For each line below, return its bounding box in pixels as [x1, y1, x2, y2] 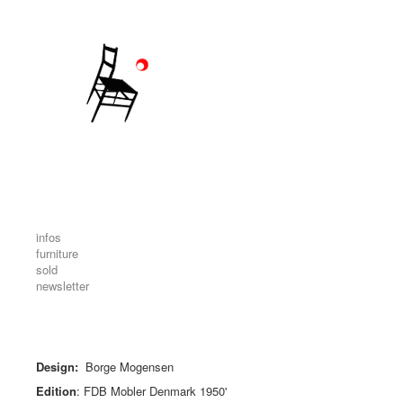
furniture [36, 245, 78, 262]
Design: [36, 358, 85, 375]
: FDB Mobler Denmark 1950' [76, 382, 227, 399]
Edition [36, 382, 76, 399]
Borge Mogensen [85, 358, 174, 375]
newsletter [36, 277, 89, 294]
